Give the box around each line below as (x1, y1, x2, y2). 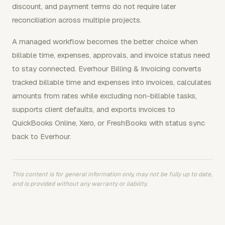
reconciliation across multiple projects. (12, 15, 142, 25)
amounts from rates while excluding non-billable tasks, (12, 91, 197, 100)
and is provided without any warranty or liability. (12, 180, 147, 188)
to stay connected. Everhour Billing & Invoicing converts (12, 64, 201, 73)
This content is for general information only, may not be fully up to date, (12, 170, 212, 178)
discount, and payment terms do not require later (12, 2, 176, 11)
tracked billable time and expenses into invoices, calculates (12, 77, 211, 87)
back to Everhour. (12, 132, 71, 141)
